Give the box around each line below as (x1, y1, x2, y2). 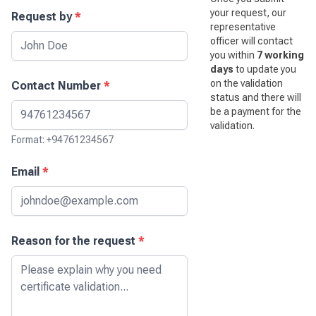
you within (209, 49, 257, 61)
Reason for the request (11, 234, 138, 248)
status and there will (209, 92, 301, 103)
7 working (256, 49, 304, 61)
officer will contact (209, 35, 293, 47)
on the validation (209, 78, 283, 89)
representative (209, 21, 276, 32)
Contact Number (11, 79, 104, 92)
